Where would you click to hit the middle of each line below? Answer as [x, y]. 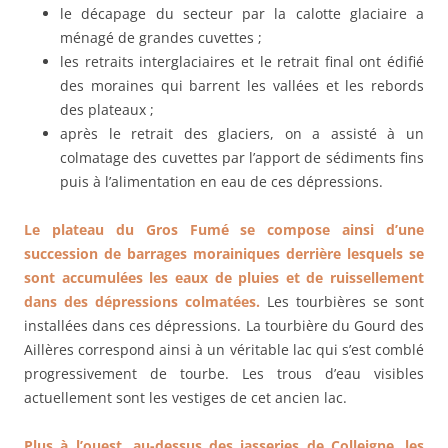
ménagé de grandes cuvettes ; [161, 37]
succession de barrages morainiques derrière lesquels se [224, 253]
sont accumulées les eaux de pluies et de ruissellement [224, 277]
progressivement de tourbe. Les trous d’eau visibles [224, 373]
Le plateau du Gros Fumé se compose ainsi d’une [224, 229]
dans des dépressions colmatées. [142, 301]
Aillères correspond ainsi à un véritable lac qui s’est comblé [224, 349]
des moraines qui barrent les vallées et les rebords [242, 85]
